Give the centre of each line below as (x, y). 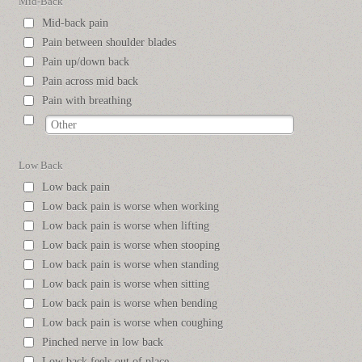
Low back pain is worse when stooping (131, 246)
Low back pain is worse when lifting (126, 226)
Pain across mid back (90, 82)
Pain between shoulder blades (109, 43)
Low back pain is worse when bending (130, 304)
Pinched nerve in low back (103, 343)
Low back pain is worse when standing (131, 265)
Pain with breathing (87, 101)
